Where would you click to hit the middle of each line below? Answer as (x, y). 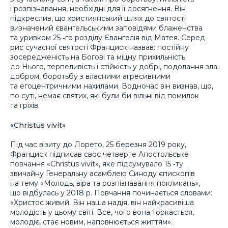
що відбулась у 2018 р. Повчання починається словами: (111, 193)
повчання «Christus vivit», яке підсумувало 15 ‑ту (97, 164)
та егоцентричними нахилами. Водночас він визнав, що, (112, 86)
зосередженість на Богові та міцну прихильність (98, 57)
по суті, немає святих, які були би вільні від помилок (105, 95)
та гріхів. (25, 105)
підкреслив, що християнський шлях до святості (98, 18)
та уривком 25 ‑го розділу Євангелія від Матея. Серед (108, 37)
